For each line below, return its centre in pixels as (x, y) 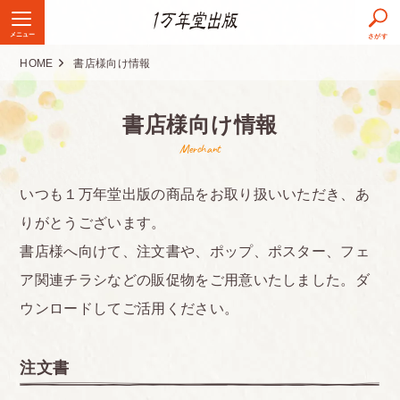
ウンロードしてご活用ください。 (129, 308)
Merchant (200, 149)
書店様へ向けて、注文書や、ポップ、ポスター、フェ (195, 251)
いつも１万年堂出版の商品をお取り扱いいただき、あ (195, 194)
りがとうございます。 (93, 223)
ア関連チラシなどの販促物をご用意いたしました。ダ (195, 280)
